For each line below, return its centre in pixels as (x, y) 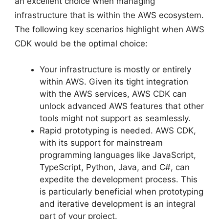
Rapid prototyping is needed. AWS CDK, (118, 130)
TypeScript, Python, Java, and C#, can (115, 167)
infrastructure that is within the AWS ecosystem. (109, 15)
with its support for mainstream (101, 142)
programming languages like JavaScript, (118, 155)
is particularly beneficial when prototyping (121, 191)
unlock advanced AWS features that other (122, 106)
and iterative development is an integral (118, 204)
